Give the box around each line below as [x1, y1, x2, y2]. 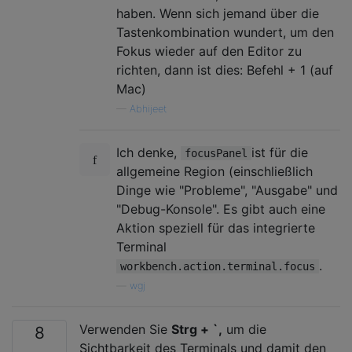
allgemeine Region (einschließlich [116, 163, 313, 180]
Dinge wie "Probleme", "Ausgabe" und [116, 182, 338, 199]
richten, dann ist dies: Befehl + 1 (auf [116, 62, 333, 79]
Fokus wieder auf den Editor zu [116, 43, 302, 60]
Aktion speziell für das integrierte [116, 220, 315, 236]
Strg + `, [171, 321, 222, 338]
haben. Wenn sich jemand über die [116, 5, 319, 22]
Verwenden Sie [79, 321, 171, 338]
